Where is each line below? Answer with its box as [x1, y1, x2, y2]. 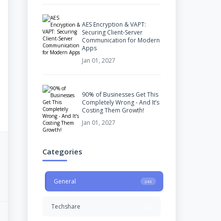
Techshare [51, 202, 80, 211]
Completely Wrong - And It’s [82, 98, 159, 107]
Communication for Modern [82, 36, 160, 44]
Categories [42, 147, 82, 157]
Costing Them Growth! [82, 106, 144, 115]
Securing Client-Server [82, 28, 143, 37]
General [54, 177, 76, 186]
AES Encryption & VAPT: [82, 20, 146, 29]
